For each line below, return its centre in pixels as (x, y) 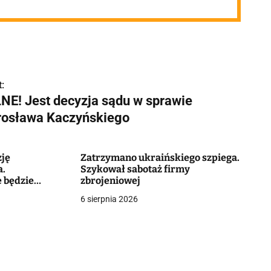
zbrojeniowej (110, 181)
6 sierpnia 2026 (109, 199)
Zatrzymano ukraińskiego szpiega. (160, 158)
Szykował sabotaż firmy (135, 169)
